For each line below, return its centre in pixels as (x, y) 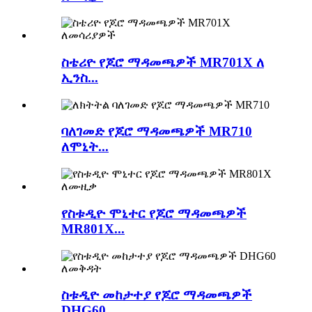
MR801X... (93, 228)
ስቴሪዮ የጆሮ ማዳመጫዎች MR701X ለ (163, 62)
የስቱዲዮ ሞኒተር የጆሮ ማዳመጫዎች (154, 213)
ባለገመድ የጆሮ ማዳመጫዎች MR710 (157, 132)
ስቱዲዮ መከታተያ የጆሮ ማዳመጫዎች (157, 295)
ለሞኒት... (85, 147)
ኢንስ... (80, 77)
